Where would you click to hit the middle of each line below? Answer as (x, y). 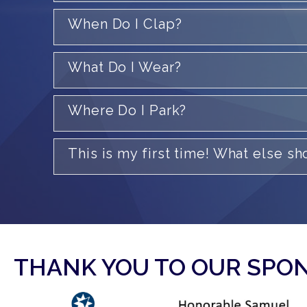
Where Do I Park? (127, 110)
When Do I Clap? (125, 24)
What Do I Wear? (125, 67)
